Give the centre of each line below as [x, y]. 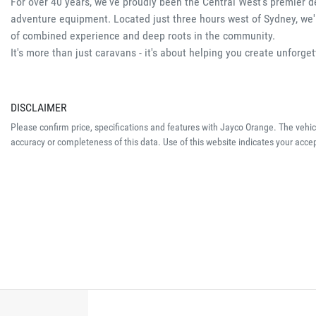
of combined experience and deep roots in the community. [143, 35]
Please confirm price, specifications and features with [115, 127]
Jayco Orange [247, 127]
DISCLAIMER [39, 107]
